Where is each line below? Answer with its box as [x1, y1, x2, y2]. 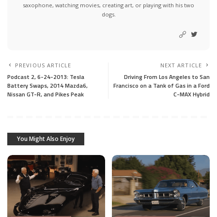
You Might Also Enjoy [17, 135, 75, 143]
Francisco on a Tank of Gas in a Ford [113, 81, 210, 91]
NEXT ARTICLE [160, 62, 202, 69]
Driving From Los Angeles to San [124, 72, 210, 82]
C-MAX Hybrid [173, 90, 210, 99]
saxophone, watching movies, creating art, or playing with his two [23, 1, 194, 9]
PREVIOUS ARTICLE [15, 62, 72, 69]
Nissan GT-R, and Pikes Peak [7, 90, 84, 99]
